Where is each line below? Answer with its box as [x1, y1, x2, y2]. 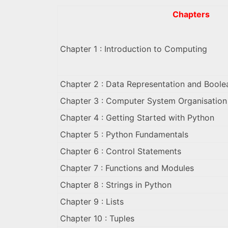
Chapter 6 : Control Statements [60, 146, 181, 157]
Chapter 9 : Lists [60, 196, 124, 207]
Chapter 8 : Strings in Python [60, 180, 172, 190]
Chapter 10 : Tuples [60, 213, 134, 224]
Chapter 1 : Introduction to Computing [60, 44, 207, 54]
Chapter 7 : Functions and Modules [60, 163, 194, 174]
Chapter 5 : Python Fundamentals [60, 129, 188, 140]
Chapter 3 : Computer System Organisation [60, 96, 227, 106]
